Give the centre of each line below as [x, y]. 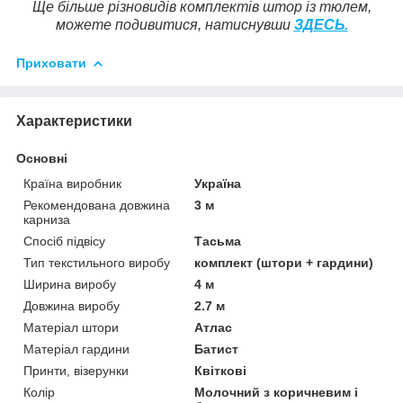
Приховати [51, 63]
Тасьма [218, 241]
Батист [217, 349]
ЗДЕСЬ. [321, 24]
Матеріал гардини [76, 349]
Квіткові [221, 370]
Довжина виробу [72, 305]
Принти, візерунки [76, 370]
